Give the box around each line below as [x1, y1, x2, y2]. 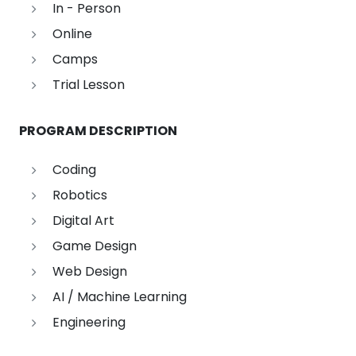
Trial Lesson [52, 75, 125, 95]
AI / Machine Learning [52, 288, 187, 307]
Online [52, 25, 92, 44]
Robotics [52, 186, 107, 205]
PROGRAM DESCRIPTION [19, 122, 177, 141]
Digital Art [52, 211, 114, 230]
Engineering [52, 313, 126, 332]
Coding [52, 161, 96, 180]
